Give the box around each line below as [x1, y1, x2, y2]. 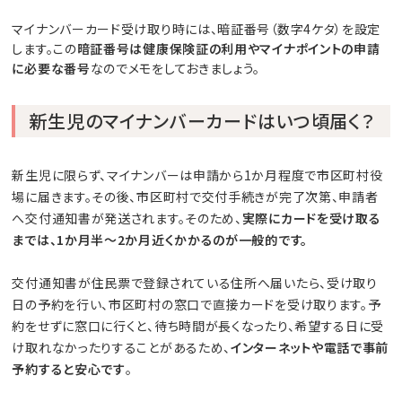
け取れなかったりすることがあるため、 [12, 338, 232, 357]
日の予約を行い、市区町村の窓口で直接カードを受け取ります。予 [12, 295, 381, 314]
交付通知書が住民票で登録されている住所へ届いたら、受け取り [12, 274, 378, 293]
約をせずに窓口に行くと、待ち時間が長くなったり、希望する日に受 [12, 317, 385, 336]
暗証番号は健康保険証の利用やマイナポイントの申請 [76, 39, 380, 58]
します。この [12, 39, 77, 58]
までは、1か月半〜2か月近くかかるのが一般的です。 [12, 231, 308, 249]
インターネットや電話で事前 [231, 338, 389, 357]
